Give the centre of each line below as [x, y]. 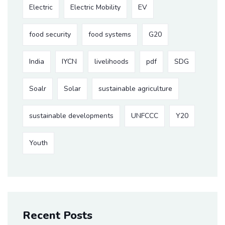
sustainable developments [71, 116]
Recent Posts [58, 215]
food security [50, 34]
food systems [110, 34]
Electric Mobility [95, 7]
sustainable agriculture [135, 89]
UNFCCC [145, 116]
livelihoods [111, 62]
